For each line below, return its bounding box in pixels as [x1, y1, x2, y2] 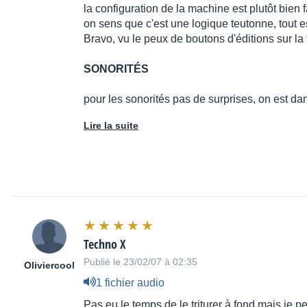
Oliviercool [24, 260, 75, 271]
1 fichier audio [96, 276, 164, 288]
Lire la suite [84, 120, 138, 132]
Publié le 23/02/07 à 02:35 [84, 256, 197, 268]
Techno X [84, 236, 126, 253]
